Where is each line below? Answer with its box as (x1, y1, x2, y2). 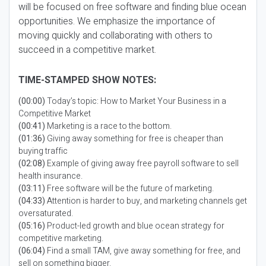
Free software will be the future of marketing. (45, 182, 214, 195)
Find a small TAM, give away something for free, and (45, 245, 240, 257)
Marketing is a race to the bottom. (45, 120, 172, 132)
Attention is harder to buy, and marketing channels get (45, 195, 247, 207)
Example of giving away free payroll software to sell (45, 157, 239, 170)
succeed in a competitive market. (18, 43, 156, 57)
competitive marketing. (18, 232, 103, 245)
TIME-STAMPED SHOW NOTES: (18, 73, 156, 87)
